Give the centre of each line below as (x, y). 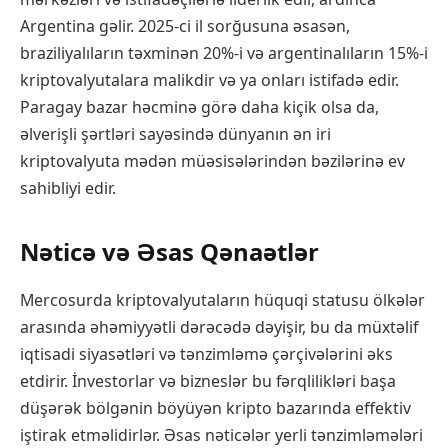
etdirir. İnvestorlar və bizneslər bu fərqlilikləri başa (208, 380)
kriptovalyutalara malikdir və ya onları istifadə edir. (209, 79)
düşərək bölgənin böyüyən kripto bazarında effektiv (215, 407)
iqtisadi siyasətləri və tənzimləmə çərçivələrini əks (206, 353)
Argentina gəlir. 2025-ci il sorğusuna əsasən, (185, 25)
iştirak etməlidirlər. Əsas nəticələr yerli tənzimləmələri (221, 434)
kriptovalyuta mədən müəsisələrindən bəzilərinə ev (212, 160)
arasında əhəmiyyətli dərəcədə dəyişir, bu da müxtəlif (219, 326)
